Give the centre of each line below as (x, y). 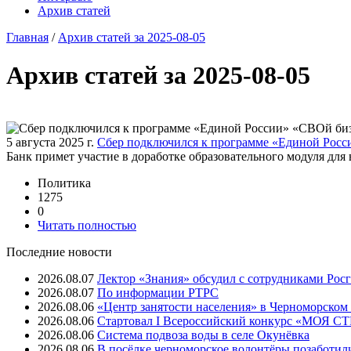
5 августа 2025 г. (50, 142)
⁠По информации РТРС (158, 292)
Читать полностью (87, 225)
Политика (64, 183)
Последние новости (59, 251)
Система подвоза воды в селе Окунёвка (203, 335)
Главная (27, 37)
